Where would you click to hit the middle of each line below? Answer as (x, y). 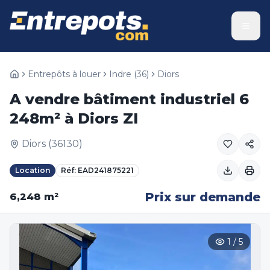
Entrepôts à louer (64, 74)
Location (33, 170)
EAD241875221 (106, 170)
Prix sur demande (203, 197)
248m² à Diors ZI (74, 118)
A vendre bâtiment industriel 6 (129, 99)
